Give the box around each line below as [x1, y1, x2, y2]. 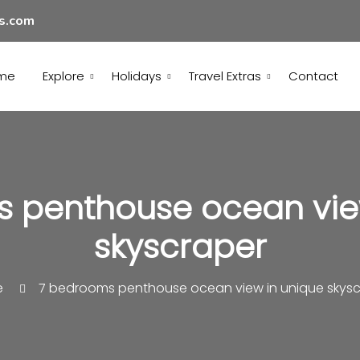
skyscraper [93, 224, 267, 269]
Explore [42, 67, 84, 84]
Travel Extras [188, 67, 261, 84]
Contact [288, 67, 338, 84]
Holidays [111, 67, 162, 84]
